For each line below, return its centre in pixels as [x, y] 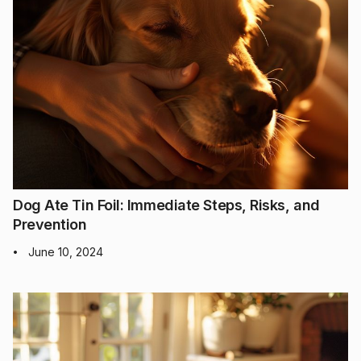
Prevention [50, 224]
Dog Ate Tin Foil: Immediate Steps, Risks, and [166, 205]
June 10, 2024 [66, 251]
